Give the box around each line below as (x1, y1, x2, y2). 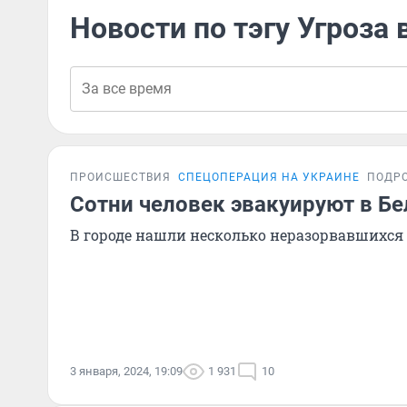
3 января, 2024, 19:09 (70, 364, 183, 378)
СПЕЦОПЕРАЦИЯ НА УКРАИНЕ (178, 171, 360, 184)
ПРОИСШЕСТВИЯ (70, 171, 171, 184)
